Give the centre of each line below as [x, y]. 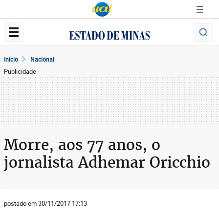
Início [11, 59]
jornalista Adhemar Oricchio [107, 162]
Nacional [42, 59]
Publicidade [20, 71]
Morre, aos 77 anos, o [82, 145]
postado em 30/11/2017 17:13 [45, 203]
